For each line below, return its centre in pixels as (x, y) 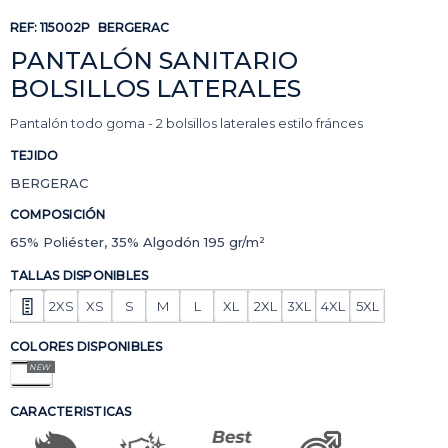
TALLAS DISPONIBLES (79, 275)
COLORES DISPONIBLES (86, 346)
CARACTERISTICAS (71, 411)
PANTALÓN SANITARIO (154, 60)
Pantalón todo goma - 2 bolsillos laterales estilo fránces (186, 123)
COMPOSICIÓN (58, 214)
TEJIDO (34, 155)
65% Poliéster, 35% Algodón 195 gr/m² (137, 242)
